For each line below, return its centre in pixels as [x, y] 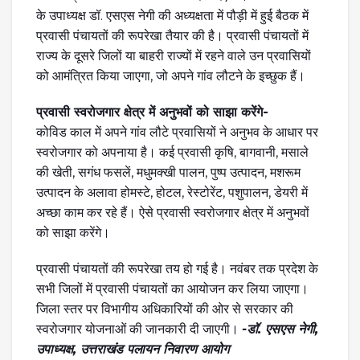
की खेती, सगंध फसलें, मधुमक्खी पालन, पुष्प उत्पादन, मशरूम [168, 172]
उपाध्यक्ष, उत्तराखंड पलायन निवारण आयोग [133, 349]
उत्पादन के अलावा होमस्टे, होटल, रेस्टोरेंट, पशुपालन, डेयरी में [172, 192]
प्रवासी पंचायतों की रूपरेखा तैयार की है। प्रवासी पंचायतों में [172, 35]
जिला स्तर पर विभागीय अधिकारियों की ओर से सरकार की [165, 309]
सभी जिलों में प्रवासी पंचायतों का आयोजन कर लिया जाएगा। [172, 288]
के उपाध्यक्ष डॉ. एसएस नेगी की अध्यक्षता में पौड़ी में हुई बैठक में [172, 15]
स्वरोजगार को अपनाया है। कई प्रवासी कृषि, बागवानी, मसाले [172, 152]
